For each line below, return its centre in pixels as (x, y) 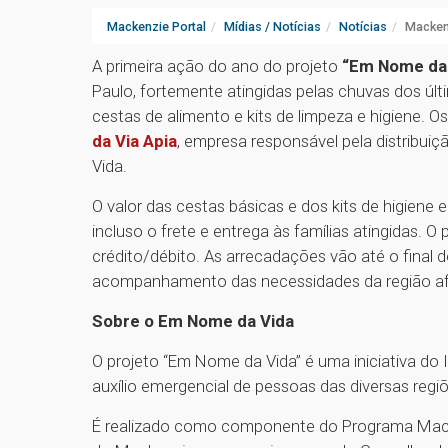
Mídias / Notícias (272, 27)
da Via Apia (134, 141)
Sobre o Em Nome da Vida (193, 321)
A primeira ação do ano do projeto (215, 66)
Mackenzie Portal (156, 27)
